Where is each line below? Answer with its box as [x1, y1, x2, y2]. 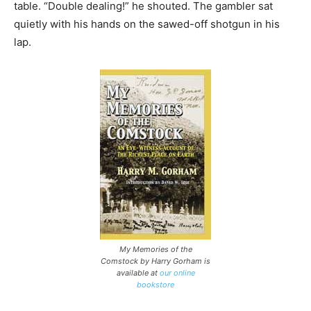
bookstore [137, 279, 174, 289]
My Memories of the [119, 244, 192, 254]
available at [116, 267, 160, 278]
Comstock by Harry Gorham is [101, 255, 210, 266]
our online [159, 267, 195, 278]
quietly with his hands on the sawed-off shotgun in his [14, 17, 280, 31]
